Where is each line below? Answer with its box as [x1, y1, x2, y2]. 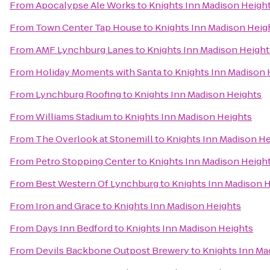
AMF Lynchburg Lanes [36, 43, 134, 56]
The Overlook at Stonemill [36, 133, 153, 145]
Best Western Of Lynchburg [36, 177, 159, 190]
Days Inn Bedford [36, 222, 113, 234]
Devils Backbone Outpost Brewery [36, 244, 189, 257]
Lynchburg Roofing [36, 88, 121, 101]
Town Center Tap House [36, 21, 142, 34]
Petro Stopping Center [36, 155, 136, 168]
